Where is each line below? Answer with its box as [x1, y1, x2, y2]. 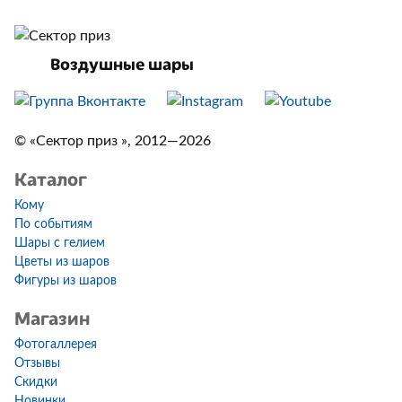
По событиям [14, 218, 92, 232]
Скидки [14, 376, 57, 389]
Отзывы [14, 357, 60, 371]
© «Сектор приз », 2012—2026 [14, 134, 211, 149]
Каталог [14, 165, 87, 192]
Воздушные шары [50, 52, 194, 75]
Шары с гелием [14, 237, 105, 250]
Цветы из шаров [14, 256, 109, 269]
